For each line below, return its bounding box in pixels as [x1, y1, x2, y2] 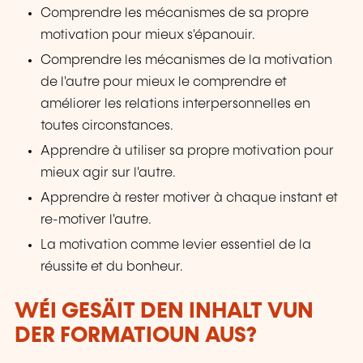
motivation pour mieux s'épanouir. [41, 28, 256, 42]
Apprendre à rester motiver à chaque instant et [41, 191, 339, 206]
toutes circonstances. [41, 119, 174, 134]
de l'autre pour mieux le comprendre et [41, 75, 288, 90]
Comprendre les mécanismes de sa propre [41, 6, 310, 20]
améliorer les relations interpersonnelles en [41, 97, 311, 112]
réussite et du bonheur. [41, 260, 184, 275]
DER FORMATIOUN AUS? [15, 325, 257, 348]
